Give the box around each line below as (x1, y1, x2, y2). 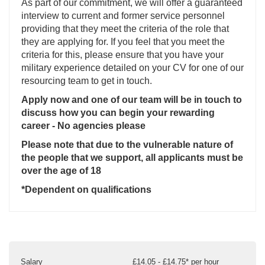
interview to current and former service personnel (21, 11, 225, 21)
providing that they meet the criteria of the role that (21, 24, 229, 34)
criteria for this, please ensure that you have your (21, 50, 224, 60)
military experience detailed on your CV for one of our (21, 63, 244, 73)
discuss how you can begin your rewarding (21, 108, 215, 118)
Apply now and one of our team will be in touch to (21, 95, 242, 105)
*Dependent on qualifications (21, 185, 151, 195)
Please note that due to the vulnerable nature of (21, 140, 233, 150)
